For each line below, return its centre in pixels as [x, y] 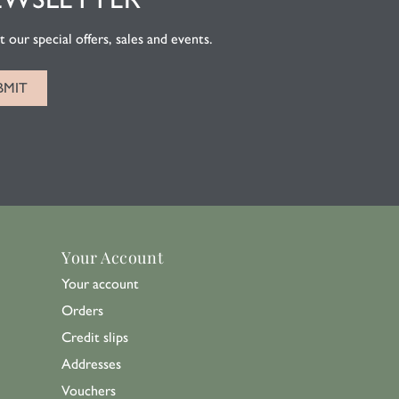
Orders [82, 310]
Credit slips [95, 337]
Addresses [91, 364]
